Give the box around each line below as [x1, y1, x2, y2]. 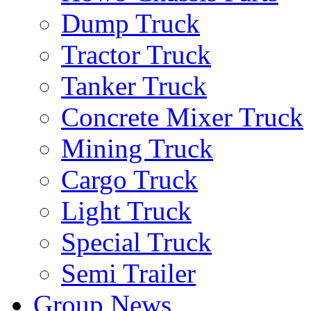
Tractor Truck [61, 40, 211, 69]
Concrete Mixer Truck [61, 102, 303, 132]
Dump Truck [61, 8, 200, 38]
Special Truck [61, 227, 212, 257]
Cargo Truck [61, 165, 198, 194]
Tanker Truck [61, 71, 207, 101]
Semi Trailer [61, 258, 196, 288]
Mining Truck [61, 133, 213, 163]
